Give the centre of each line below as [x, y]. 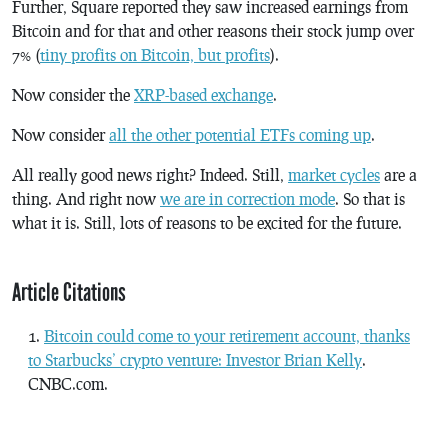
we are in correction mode [247, 198]
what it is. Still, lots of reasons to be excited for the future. [207, 222]
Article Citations [69, 292]
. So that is [370, 198]
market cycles [334, 174]
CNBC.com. [68, 383]
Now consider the [73, 94]
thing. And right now [86, 198]
